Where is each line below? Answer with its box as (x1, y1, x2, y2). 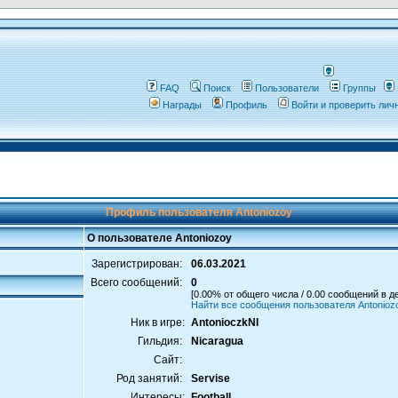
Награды (162, 99, 202, 110)
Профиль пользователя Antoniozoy (106, 206, 292, 219)
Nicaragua (191, 335, 243, 347)
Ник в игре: (131, 316, 185, 329)
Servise (191, 372, 230, 385)
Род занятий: (116, 372, 185, 385)
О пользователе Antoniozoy (87, 232, 232, 244)
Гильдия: (138, 335, 185, 347)
